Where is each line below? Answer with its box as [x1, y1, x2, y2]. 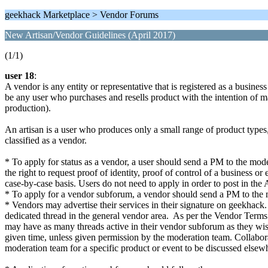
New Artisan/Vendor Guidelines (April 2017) [5, 30, 175, 40]
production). [5, 103, 51, 113]
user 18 [5, 71, 34, 81]
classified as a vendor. [5, 135, 87, 145]
